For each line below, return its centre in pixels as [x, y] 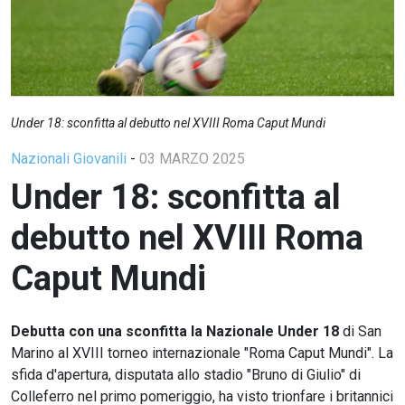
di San [360, 331]
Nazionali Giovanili [71, 158]
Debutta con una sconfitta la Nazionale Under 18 [175, 331]
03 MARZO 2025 [192, 158]
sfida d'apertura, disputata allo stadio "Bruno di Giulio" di [186, 374]
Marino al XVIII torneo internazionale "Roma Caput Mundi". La [202, 353]
